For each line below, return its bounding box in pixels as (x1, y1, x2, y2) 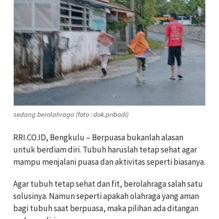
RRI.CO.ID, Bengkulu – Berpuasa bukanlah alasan (13, 132, 183, 143)
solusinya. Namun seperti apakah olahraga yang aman (13, 191, 199, 202)
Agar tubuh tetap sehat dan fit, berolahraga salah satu (13, 178, 203, 190)
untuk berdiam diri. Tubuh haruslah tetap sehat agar (13, 144, 197, 155)
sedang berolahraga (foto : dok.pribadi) (14, 109, 129, 119)
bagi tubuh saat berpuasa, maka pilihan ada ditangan (13, 203, 198, 214)
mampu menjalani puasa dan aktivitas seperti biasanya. (13, 156, 205, 168)
